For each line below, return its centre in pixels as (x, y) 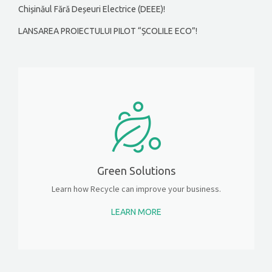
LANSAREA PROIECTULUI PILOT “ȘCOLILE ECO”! (108, 31)
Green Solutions (136, 171)
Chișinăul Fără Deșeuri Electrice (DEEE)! (92, 9)
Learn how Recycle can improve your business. (136, 189)
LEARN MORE (136, 212)
